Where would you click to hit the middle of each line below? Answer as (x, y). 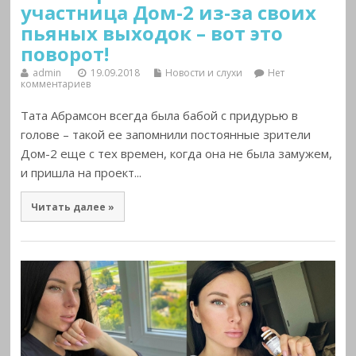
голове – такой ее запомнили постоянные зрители (166, 135)
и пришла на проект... (81, 173)
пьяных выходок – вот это (152, 33)
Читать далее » (72, 206)
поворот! (65, 53)
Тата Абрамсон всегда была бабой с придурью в (160, 116)
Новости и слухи (204, 73)
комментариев (56, 84)
